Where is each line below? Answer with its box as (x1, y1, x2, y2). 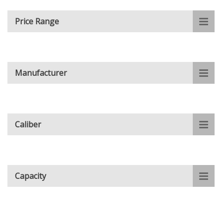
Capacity (15, 170, 46, 181)
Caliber (15, 119, 41, 130)
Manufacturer (15, 67, 67, 78)
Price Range (15, 16, 59, 27)
